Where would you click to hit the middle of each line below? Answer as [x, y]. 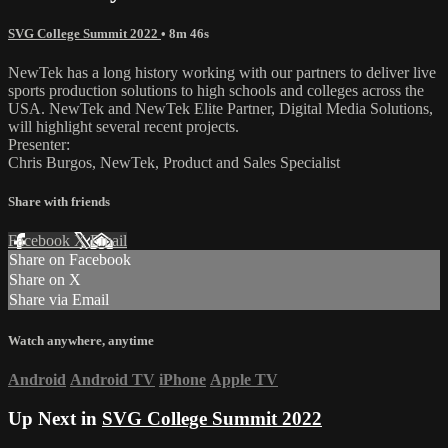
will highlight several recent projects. [123, 127]
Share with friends [59, 202]
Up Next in [55, 418]
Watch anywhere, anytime [81, 340]
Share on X [45, 280]
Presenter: [39, 145]
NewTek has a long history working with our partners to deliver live [222, 73]
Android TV [112, 379]
